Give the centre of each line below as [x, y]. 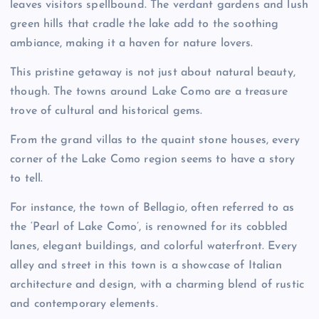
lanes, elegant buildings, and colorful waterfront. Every [153, 247]
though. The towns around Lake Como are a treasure [149, 92]
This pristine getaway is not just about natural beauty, [153, 73]
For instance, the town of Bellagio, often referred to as [152, 208]
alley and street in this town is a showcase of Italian [146, 266]
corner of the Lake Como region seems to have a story [153, 160]
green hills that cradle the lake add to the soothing [145, 24]
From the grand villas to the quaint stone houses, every [155, 141]
